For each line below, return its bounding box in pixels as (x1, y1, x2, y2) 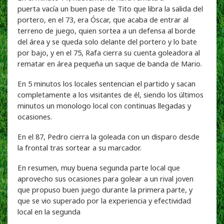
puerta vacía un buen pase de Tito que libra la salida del (17, 3, 203, 13)
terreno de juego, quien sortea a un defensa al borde (17, 25, 195, 35)
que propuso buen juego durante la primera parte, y (17, 184, 192, 194)
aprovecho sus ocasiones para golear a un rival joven (17, 173, 193, 183)
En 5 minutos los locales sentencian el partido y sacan (17, 78, 195, 88)
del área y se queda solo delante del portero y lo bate (17, 36, 197, 46)
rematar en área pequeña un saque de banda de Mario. (17, 58, 202, 68)
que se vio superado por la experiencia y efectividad (17, 195, 191, 205)
